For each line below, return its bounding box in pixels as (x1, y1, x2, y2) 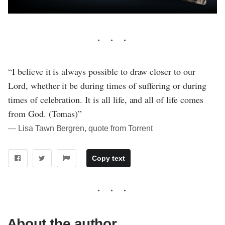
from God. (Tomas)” (8, 107, 82, 120)
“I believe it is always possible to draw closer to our (8, 65, 195, 78)
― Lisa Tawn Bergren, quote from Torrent (8, 124, 153, 133)
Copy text (91, 154, 125, 163)
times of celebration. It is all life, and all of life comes (8, 93, 203, 106)
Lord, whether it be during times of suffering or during (8, 79, 206, 92)
